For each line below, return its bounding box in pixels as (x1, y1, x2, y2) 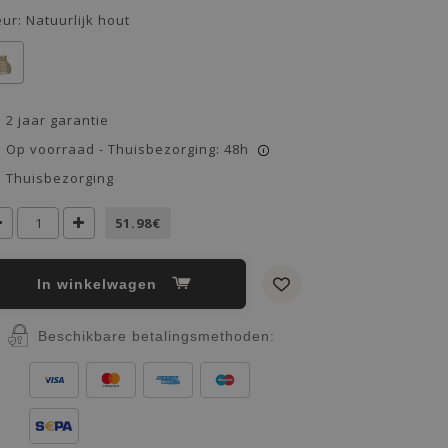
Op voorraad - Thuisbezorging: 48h (6, 140, 249, 158)
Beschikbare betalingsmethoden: (37, 327, 275, 344)
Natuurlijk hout (26, 11, 130, 29)
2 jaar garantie (6, 111, 109, 129)
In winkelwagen (41, 276, 162, 292)
